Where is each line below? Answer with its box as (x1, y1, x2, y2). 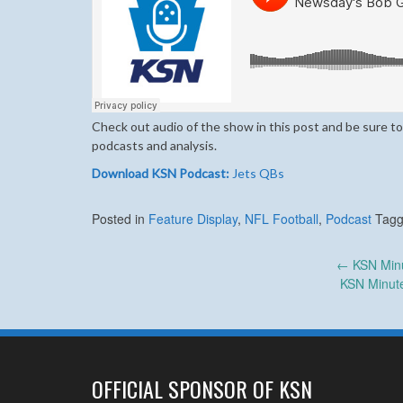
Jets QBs (229, 166, 284, 182)
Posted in (92, 210, 148, 228)
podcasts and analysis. (92, 138, 217, 154)
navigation (91, 283, 212, 332)
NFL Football (245, 210, 318, 228)
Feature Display (148, 210, 237, 228)
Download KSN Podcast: (92, 166, 229, 182)
